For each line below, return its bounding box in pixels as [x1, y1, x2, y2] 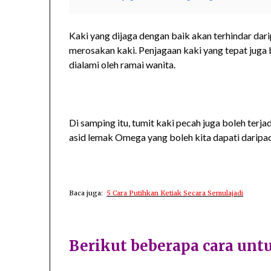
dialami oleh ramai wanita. [69, 58, 176, 70]
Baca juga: [69, 188, 107, 197]
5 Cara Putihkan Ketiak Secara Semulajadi [106, 188, 244, 197]
